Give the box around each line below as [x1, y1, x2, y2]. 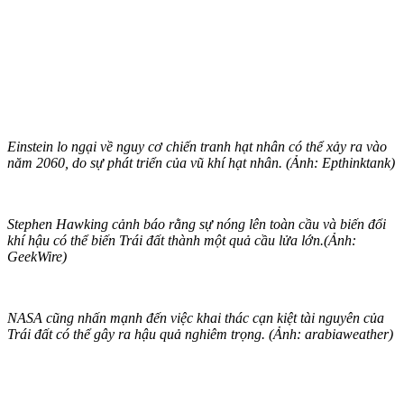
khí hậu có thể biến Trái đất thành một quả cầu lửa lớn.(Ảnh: [7, 232, 356, 248]
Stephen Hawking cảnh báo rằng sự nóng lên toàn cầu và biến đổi [7, 216, 386, 232]
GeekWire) [7, 248, 67, 264]
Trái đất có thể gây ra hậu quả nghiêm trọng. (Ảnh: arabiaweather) [7, 326, 393, 342]
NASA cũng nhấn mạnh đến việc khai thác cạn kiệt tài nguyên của [7, 309, 384, 326]
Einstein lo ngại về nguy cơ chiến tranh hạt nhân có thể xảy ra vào [7, 138, 387, 154]
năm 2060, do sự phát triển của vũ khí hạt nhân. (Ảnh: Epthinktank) [7, 154, 395, 170]
